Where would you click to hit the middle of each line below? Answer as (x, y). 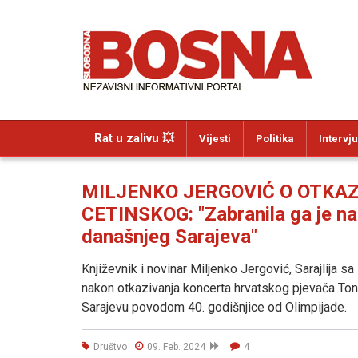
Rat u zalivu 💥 (134, 138)
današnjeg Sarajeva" (169, 237)
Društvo (110, 346)
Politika (275, 139)
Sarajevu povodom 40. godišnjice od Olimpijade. (214, 307)
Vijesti (215, 139)
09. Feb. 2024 (179, 346)
